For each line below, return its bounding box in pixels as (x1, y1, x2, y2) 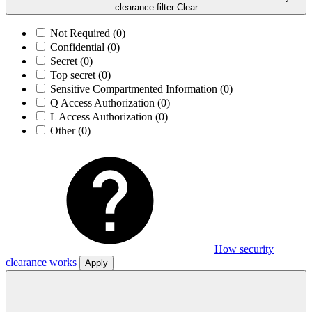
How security (214, 242, 274, 255)
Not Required (50, 26, 113, 39)
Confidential (50, 40, 107, 53)
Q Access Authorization (50, 96, 157, 109)
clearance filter (114, 1, 174, 13)
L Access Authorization (50, 110, 155, 123)
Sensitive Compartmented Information (50, 82, 220, 95)
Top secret (50, 68, 98, 81)
